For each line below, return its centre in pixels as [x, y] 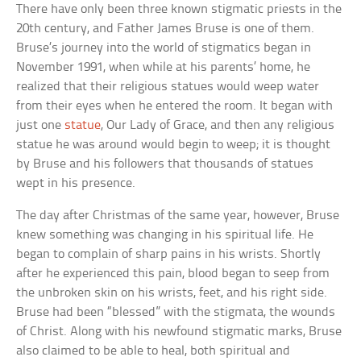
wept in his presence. [76, 183]
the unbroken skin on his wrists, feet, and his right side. [172, 293]
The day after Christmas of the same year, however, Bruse [178, 215]
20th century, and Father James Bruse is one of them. [166, 28]
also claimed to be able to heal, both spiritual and [154, 351]
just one [41, 125]
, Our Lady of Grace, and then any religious [218, 125]
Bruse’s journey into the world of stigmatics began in [164, 48]
